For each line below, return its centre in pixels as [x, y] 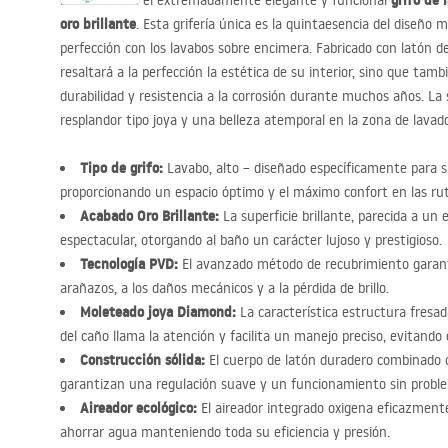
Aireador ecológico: [138, 408]
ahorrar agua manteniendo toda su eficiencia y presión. [225, 432]
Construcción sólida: [142, 360]
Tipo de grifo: [121, 168]
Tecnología [114, 264]
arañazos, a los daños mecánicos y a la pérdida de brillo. [224, 288]
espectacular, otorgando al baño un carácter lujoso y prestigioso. [251, 240]
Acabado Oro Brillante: [149, 216]
